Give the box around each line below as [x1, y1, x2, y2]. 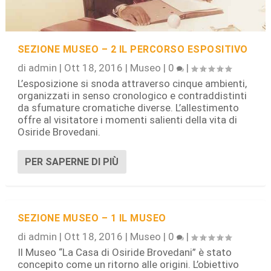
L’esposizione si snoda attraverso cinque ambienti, [17, 77, 247, 90]
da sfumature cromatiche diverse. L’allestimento [17, 102, 239, 114]
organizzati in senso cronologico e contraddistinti [17, 90, 247, 102]
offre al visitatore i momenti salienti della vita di [17, 114, 237, 126]
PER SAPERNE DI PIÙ [24, 156, 119, 168]
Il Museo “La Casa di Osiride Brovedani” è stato [17, 246, 232, 259]
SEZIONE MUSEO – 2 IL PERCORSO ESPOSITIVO [17, 44, 248, 56]
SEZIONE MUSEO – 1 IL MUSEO [17, 212, 166, 224]
